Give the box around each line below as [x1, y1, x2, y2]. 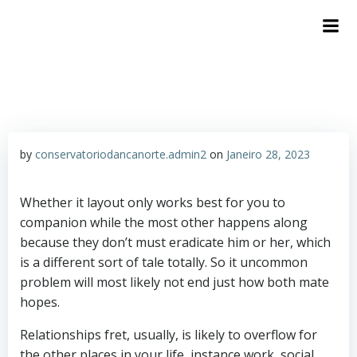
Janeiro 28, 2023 [226, 147, 310, 162]
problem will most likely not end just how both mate [20, 273, 329, 291]
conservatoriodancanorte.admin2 [35, 147, 206, 162]
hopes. [20, 293, 60, 311]
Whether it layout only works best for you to [20, 194, 285, 211]
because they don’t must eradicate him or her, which [20, 233, 331, 251]
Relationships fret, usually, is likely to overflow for [20, 326, 317, 343]
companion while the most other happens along [20, 214, 308, 231]
